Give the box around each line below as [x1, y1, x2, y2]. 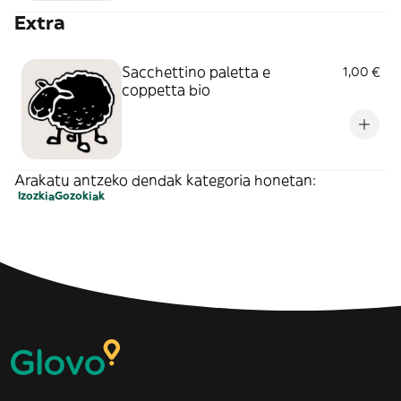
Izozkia [18, 189, 55, 202]
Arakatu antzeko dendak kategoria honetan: [14, 171, 316, 189]
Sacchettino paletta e [122, 63, 270, 81]
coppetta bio [122, 81, 210, 98]
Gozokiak [55, 189, 105, 202]
